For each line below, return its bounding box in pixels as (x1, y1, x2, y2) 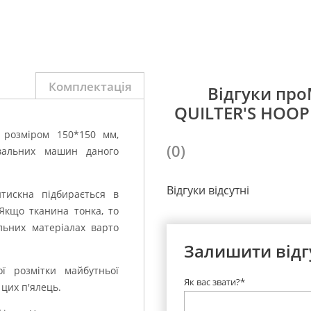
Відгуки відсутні (167, 182, 249, 198)
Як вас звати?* (184, 275, 245, 288)
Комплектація (48, 77, 132, 94)
